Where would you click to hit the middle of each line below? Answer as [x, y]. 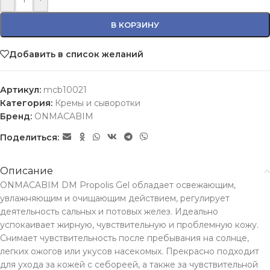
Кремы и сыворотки [98, 103]
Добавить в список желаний [76, 54]
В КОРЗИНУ [135, 25]
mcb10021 [65, 90]
